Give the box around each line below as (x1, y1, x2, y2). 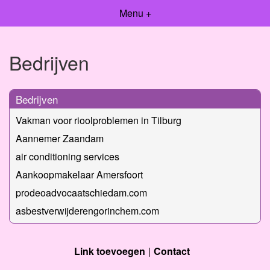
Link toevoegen (74, 243, 145, 258)
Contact (154, 243, 190, 258)
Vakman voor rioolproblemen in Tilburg (16, 113, 181, 127)
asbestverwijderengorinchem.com (16, 203, 159, 218)
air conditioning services (16, 149, 119, 163)
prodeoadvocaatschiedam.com (16, 185, 147, 199)
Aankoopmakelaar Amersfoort (16, 167, 143, 181)
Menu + (119, 6, 151, 20)
